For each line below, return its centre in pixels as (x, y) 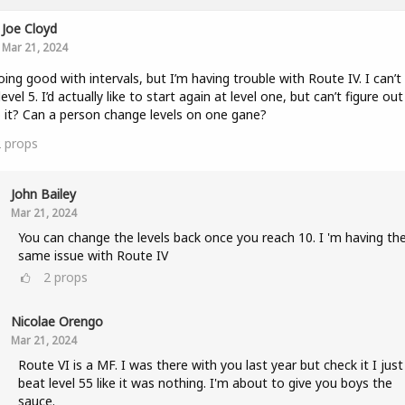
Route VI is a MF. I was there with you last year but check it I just (210, 365)
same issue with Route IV (93, 255)
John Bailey (43, 194)
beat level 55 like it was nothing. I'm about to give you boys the (205, 383)
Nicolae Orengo (57, 321)
